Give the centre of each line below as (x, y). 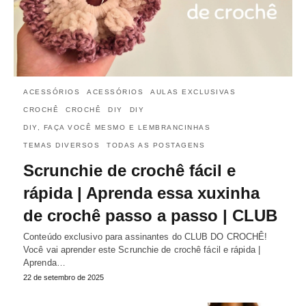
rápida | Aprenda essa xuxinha (141, 193)
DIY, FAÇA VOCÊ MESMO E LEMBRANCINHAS (117, 127)
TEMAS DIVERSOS (61, 145)
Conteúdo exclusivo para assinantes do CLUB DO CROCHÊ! (145, 236)
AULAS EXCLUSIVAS (193, 92)
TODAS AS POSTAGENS (156, 145)
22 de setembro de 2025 (64, 277)
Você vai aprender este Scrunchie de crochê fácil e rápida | (142, 249)
